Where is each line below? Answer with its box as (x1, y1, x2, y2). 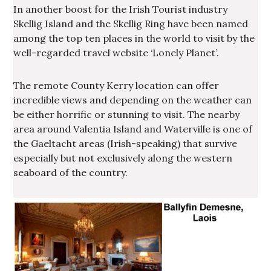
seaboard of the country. (13, 166, 128, 178)
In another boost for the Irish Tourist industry (13, 3, 228, 15)
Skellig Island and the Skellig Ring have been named (13, 18, 249, 30)
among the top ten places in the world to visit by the (13, 32, 255, 44)
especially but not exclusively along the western (13, 152, 233, 164)
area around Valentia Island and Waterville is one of (13, 123, 253, 135)
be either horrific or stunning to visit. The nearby (13, 108, 240, 120)
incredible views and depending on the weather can (13, 94, 252, 106)
